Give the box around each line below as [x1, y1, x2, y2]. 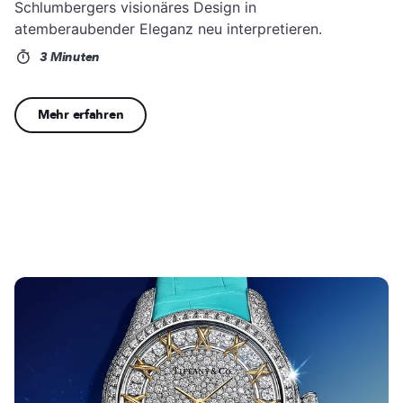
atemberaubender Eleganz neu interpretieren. [14, 19, 322, 38]
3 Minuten [35, 48, 100, 66]
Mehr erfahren [38, 105, 124, 123]
